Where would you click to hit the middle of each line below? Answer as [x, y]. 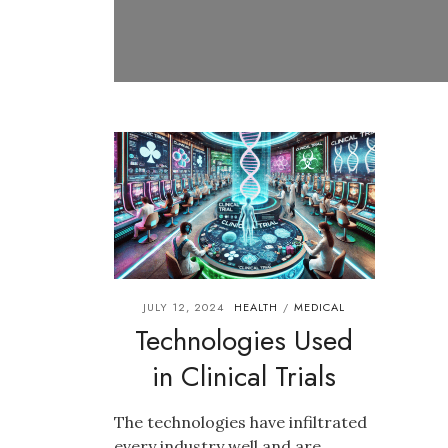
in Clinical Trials [244, 376]
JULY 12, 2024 [184, 306]
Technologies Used [244, 340]
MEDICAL [320, 306]
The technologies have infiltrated [240, 421]
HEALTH [256, 306]
